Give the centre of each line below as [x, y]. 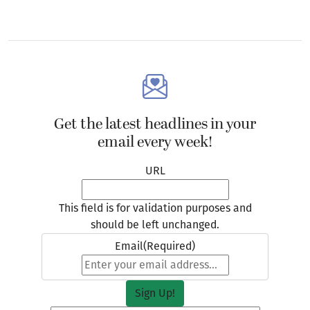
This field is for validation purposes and [155, 207]
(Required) [169, 245]
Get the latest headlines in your [155, 123]
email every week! [155, 141]
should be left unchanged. [155, 224]
